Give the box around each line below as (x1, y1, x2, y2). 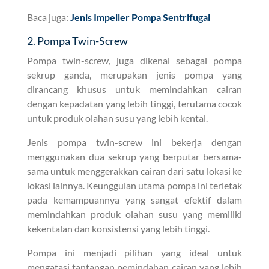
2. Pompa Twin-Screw (26, 34, 128, 47)
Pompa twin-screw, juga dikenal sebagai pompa (26, 54, 243, 66)
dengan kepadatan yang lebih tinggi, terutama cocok (26, 97, 243, 109)
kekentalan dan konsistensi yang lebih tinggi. (26, 222, 210, 234)
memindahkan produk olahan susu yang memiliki (26, 208, 243, 220)
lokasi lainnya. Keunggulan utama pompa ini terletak (26, 179, 243, 191)
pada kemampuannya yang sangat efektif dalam (26, 193, 243, 205)
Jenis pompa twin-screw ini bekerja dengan (26, 136, 243, 148)
